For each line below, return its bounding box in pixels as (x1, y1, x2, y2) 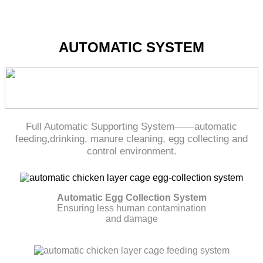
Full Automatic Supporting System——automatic (26, 120, 237, 133)
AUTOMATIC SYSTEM (59, 39, 204, 56)
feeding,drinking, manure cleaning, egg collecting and (15, 133, 248, 145)
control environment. (86, 145, 177, 157)
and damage (105, 214, 158, 224)
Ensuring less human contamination (57, 203, 206, 214)
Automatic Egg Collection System (56, 193, 207, 203)
